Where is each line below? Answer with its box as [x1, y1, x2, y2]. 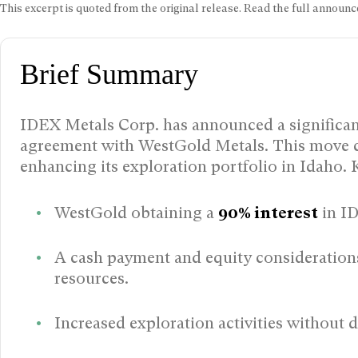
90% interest [218, 204, 318, 223]
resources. [54, 269, 129, 288]
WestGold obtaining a [54, 204, 218, 223]
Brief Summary [20, 58, 198, 91]
